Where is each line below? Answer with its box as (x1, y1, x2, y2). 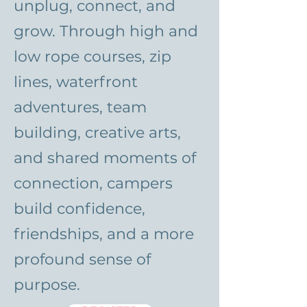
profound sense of (14, 250, 151, 269)
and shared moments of (14, 149, 196, 167)
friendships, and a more (14, 225, 194, 243)
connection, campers (14, 174, 173, 193)
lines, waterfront (14, 73, 138, 91)
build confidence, (14, 199, 145, 218)
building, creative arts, (14, 123, 181, 142)
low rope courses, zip (14, 47, 171, 66)
